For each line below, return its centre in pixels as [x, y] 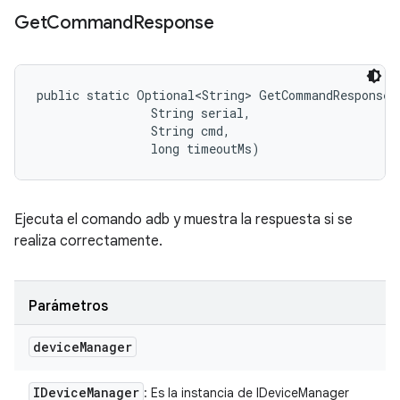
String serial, [147, 113]
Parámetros [68, 306]
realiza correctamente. [88, 241]
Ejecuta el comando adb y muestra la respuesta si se [183, 220]
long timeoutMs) [148, 149]
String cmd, [137, 131]
